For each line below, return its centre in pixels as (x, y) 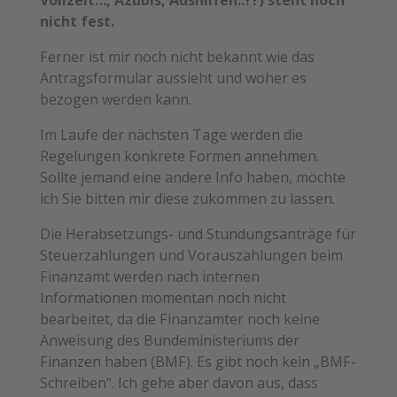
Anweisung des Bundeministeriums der (169, 341)
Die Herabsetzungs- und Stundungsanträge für (198, 234)
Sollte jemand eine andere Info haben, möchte (192, 177)
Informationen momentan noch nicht (163, 298)
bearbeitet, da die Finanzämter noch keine (179, 319)
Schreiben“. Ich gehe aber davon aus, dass (179, 383)
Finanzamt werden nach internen (149, 277)
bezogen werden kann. (115, 99)
